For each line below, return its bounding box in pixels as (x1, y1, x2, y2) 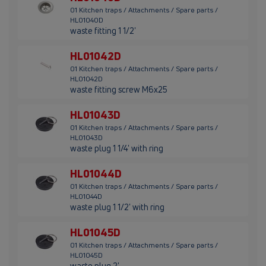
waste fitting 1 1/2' (70, 25, 136, 37)
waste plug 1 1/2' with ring (70, 201, 164, 213)
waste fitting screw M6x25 (70, 84, 167, 96)
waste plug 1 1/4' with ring (70, 142, 163, 154)
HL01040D (70, 15, 103, 26)
